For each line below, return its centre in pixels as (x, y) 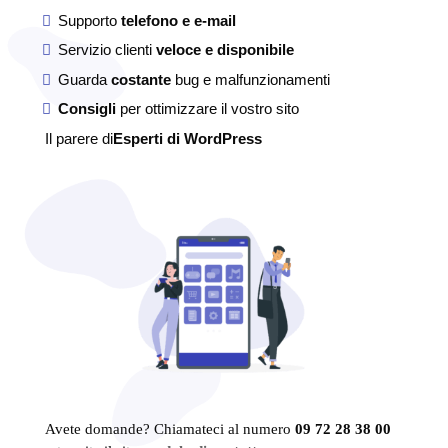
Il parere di (78, 138)
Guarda (84, 79)
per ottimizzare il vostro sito (207, 108)
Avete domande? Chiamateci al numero (169, 429)
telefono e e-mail (176, 20)
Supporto (87, 20)
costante (140, 79)
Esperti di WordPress (187, 138)
